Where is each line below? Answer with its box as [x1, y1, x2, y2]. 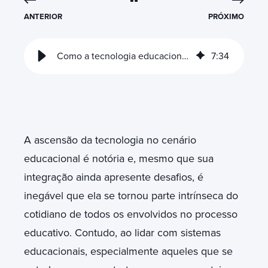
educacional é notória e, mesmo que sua [24, 151, 214, 165]
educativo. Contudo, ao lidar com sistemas [24, 226, 221, 239]
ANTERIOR [24, 11, 62, 22]
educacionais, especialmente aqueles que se [24, 244, 233, 258]
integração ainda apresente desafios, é [24, 170, 203, 184]
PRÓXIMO [208, 11, 244, 22]
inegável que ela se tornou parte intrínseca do [24, 188, 238, 202]
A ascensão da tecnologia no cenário [24, 133, 196, 147]
